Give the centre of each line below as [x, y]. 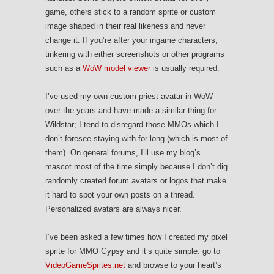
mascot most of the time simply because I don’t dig [136, 167]
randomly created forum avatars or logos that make [136, 181]
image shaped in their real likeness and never [125, 26]
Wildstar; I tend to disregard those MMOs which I [132, 125]
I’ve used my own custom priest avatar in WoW [129, 97]
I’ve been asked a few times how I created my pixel [136, 237]
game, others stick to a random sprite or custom [131, 12]
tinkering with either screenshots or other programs [135, 54]
